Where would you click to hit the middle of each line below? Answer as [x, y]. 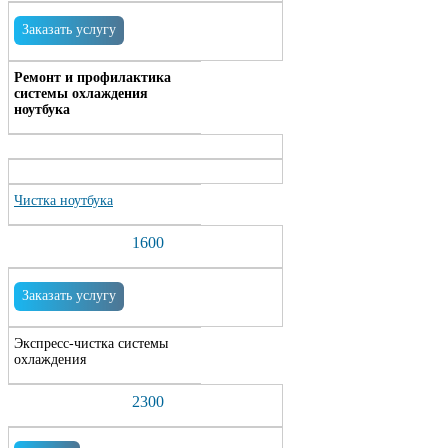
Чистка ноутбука [63, 200]
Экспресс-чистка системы [91, 343]
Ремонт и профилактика [92, 77]
